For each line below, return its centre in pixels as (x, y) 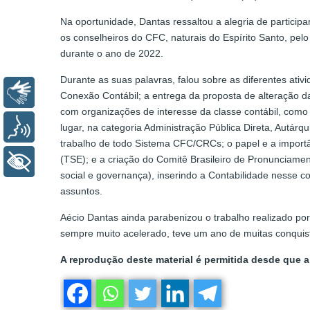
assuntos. (81, 191)
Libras (60, 93)
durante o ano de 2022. (112, 54)
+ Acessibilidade (86, 162)
